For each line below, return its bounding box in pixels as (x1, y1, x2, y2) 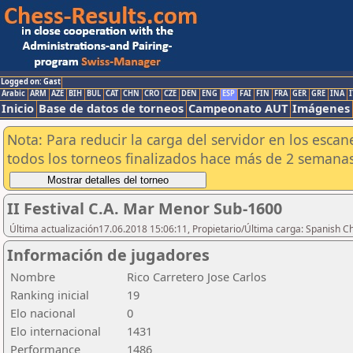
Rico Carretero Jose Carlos (127, 269, 266, 284)
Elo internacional (10, 323, 101, 339)
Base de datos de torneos (39, 100, 184, 116)
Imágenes (292, 100, 350, 116)
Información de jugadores (7, 244, 210, 266)
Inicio (2, 100, 34, 116)
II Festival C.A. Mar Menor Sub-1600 (7, 198, 282, 219)
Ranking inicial (10, 287, 89, 303)
